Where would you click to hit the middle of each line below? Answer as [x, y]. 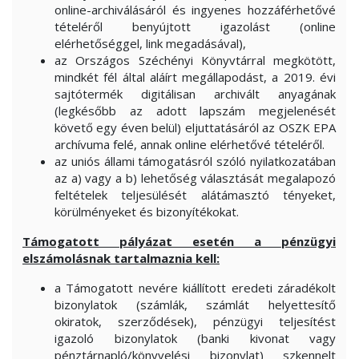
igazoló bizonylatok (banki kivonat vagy [195, 338]
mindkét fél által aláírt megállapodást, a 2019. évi [195, 77]
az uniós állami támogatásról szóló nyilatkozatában [195, 161]
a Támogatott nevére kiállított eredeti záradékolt [195, 288]
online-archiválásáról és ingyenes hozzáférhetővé [195, 10]
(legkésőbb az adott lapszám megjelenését [195, 111]
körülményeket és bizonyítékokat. [147, 212]
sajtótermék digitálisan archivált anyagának [195, 94]
